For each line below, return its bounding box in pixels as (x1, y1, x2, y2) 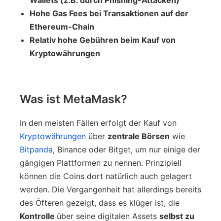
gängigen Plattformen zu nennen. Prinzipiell (20, 157, 182, 168)
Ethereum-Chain (30, 21, 94, 32)
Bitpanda (20, 144, 53, 154)
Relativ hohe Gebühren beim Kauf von (30, 35, 176, 45)
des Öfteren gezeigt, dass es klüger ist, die (20, 197, 180, 208)
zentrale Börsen (108, 131, 170, 141)
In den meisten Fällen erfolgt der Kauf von (20, 117, 177, 128)
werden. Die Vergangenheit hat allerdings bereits (20, 184, 201, 194)
